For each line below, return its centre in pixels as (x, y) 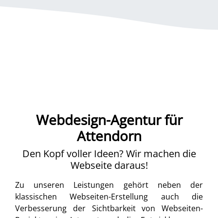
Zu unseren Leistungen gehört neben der (109, 185)
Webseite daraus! (109, 165)
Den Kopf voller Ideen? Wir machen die (109, 154)
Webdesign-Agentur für (109, 120)
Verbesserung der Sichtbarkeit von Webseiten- (109, 208)
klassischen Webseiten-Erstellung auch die (109, 197)
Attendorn (109, 136)
